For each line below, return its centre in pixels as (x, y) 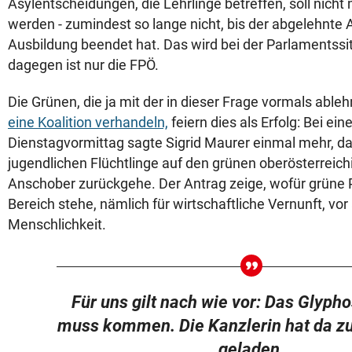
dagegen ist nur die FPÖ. (83, 65)
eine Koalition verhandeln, (88, 122)
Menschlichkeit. (57, 224)
